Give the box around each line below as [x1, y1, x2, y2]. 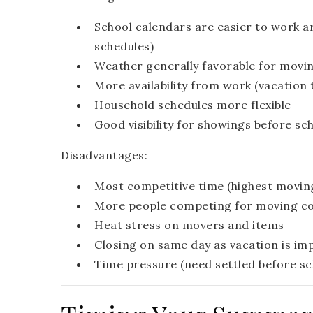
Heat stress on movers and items [94, 218, 284, 233]
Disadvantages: [61, 148, 147, 163]
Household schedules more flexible [94, 98, 291, 112]
